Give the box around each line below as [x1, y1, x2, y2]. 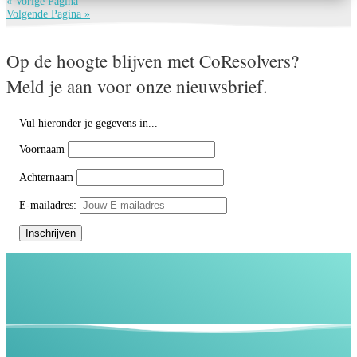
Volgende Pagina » [6, 8, 90, 21]
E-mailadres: [19, 199, 80, 212]
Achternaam [19, 171, 73, 184]
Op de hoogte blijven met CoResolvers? [6, 49, 299, 73]
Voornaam [19, 143, 65, 156]
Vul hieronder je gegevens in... [19, 117, 158, 130]
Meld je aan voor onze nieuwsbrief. [6, 74, 268, 99]
